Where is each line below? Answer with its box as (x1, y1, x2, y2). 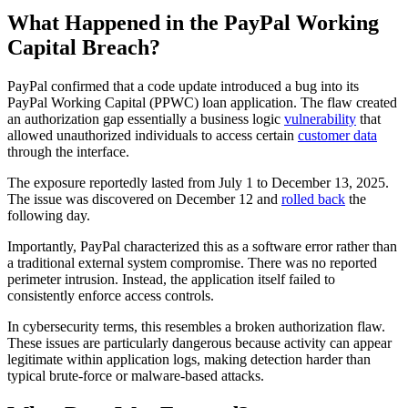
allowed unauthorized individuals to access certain (7, 127, 298, 143)
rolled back (281, 190, 345, 207)
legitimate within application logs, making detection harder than (7, 351, 371, 367)
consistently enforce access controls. (7, 287, 214, 303)
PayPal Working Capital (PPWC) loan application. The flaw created (7, 94, 397, 110)
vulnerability (284, 110, 356, 127)
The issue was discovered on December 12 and (7, 190, 281, 207)
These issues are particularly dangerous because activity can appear (7, 334, 392, 351)
